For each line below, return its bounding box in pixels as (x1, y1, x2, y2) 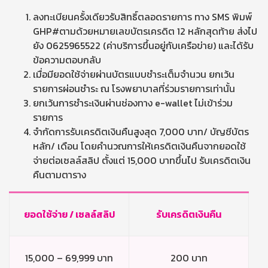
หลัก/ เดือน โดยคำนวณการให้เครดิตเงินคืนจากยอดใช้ (33, 139, 246, 153)
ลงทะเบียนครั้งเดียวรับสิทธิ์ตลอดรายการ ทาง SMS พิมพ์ (33, 10, 252, 24)
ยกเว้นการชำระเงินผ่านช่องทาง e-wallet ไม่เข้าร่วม (33, 96, 233, 110)
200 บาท (170, 251, 208, 265)
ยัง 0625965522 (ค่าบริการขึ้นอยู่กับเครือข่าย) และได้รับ (33, 38, 254, 53)
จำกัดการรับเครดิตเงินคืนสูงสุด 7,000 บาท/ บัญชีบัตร (33, 124, 249, 139)
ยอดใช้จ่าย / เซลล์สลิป (23, 207, 115, 221)
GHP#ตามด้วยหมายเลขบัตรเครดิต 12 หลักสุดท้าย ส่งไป (33, 24, 257, 38)
